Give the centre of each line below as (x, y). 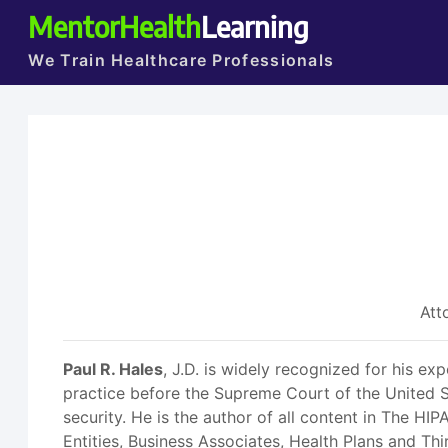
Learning (255, 26)
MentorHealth (115, 26)
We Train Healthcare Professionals (181, 60)
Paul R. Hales (113, 369)
